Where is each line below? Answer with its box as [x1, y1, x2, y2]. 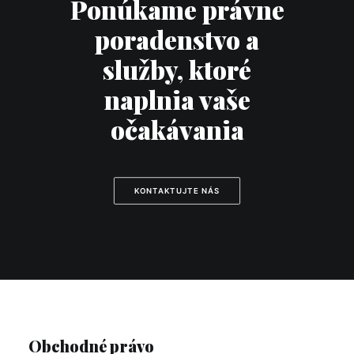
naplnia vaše [104, 82, 250, 116]
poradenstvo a [95, 22, 259, 56]
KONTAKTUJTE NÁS [134, 186, 220, 196]
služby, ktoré [103, 52, 251, 86]
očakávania [110, 112, 244, 146]
